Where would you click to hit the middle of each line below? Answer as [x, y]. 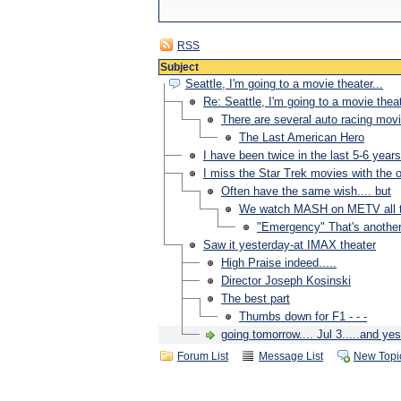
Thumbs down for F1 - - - [303, 316]
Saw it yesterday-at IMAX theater [290, 245]
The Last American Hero [302, 137]
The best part [256, 299]
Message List [291, 356]
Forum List [203, 356]
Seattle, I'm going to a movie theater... [284, 84]
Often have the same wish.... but [306, 191]
